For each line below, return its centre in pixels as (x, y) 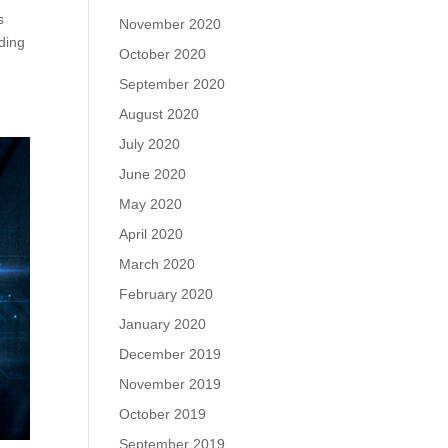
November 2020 (170, 24)
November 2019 (170, 384)
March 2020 (157, 264)
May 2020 (151, 204)
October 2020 (163, 54)
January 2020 (163, 324)
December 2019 (170, 354)
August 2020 (159, 114)
